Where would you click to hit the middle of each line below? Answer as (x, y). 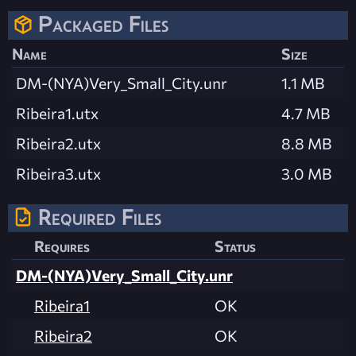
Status (235, 245)
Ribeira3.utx (58, 173)
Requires (62, 245)
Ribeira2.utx (58, 143)
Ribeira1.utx (57, 112)
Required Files (100, 217)
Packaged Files (103, 24)
